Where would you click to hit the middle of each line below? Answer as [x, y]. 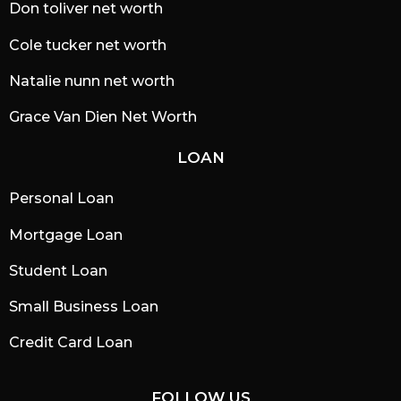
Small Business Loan [84, 307]
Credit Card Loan [71, 343]
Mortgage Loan [66, 235]
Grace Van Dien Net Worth [103, 117]
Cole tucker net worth [88, 45]
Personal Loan [61, 199]
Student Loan [58, 270]
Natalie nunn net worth [92, 81]
